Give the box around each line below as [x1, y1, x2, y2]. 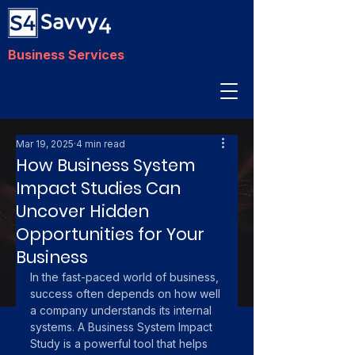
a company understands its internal [30, 303, 215, 317]
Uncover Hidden [16, 200, 149, 223]
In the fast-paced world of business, [30, 270, 222, 284]
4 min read [76, 138, 125, 150]
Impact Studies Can [16, 177, 181, 200]
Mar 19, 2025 [16, 138, 74, 150]
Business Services [8, 47, 124, 63]
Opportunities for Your [16, 223, 204, 246]
